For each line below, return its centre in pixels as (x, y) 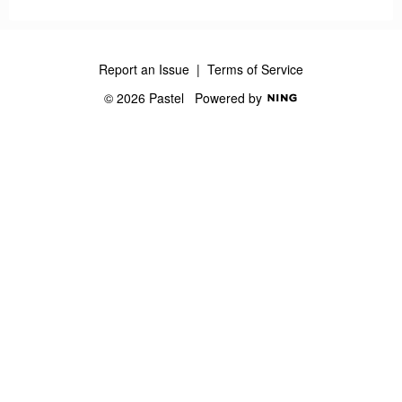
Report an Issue (144, 69)
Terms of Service (255, 69)
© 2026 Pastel (149, 97)
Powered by (230, 97)
